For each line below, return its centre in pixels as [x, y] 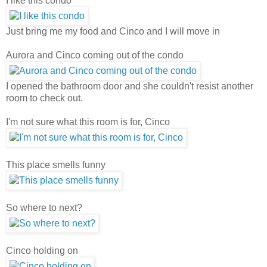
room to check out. [44, 98]
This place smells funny [56, 164]
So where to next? [44, 207]
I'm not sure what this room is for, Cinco [88, 122]
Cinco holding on [42, 250]
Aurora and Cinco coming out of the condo [95, 55]
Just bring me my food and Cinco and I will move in [113, 31]
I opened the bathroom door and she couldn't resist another [130, 86]
